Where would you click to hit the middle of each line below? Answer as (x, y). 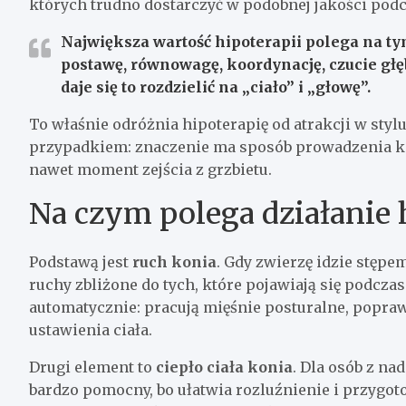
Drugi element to (92, 367)
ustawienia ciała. (91, 329)
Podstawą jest (81, 261)
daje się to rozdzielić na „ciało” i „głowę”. (216, 87)
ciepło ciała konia (224, 367)
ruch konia (174, 261)
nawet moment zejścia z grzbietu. (150, 169)
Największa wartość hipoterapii (181, 41)
